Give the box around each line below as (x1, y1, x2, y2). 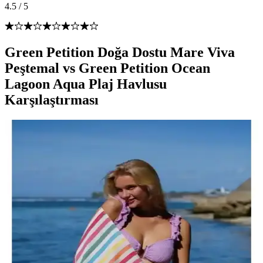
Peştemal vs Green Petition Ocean (5, 60, 210, 76)
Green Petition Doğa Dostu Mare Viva (5, 44, 235, 60)
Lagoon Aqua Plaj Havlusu (5, 76, 167, 92)
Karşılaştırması (5, 92, 99, 107)
